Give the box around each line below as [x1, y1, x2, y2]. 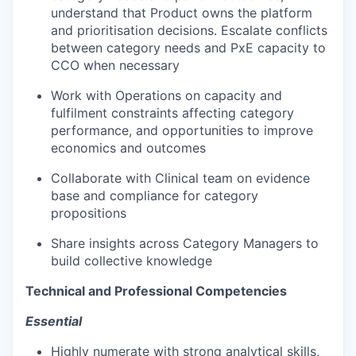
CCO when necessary [51, 57, 180, 73]
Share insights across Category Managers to [51, 235, 319, 251]
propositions [51, 205, 126, 221]
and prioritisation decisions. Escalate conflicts [51, 22, 327, 38]
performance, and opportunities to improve [51, 122, 313, 138]
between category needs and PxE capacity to [51, 40, 326, 56]
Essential [25, 313, 82, 329]
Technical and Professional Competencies [25, 283, 287, 299]
